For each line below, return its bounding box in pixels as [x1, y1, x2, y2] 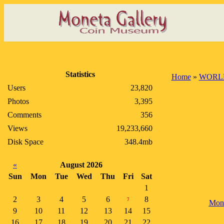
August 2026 [60, 160, 102, 169]
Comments [7, 110, 41, 119]
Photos [7, 97, 29, 105]
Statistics [65, 70, 95, 78]
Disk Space [7, 137, 43, 146]
